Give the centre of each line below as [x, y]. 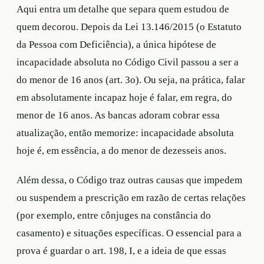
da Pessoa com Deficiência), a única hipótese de [116, 44]
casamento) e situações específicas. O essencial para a [129, 233]
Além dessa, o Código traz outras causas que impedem [129, 180]
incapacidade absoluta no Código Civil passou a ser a [128, 62]
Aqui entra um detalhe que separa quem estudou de [123, 9]
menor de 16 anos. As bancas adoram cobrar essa [118, 115]
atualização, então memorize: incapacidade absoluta [125, 133]
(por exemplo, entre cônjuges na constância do [114, 215]
